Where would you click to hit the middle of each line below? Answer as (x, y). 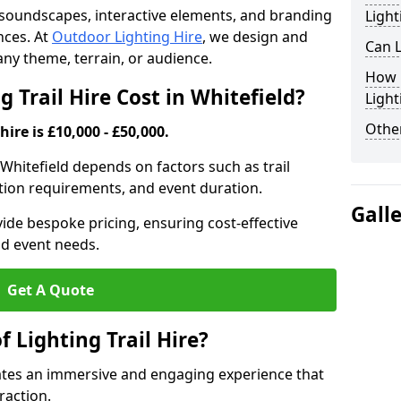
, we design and (255, 37)
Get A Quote (50, 290)
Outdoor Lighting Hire (127, 37)
